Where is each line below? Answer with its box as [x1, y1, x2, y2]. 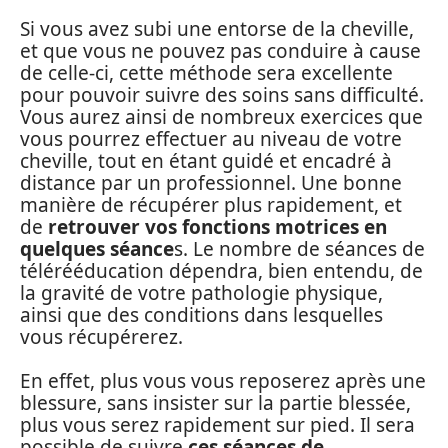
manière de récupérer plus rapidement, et [20, 191, 402, 218]
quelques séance [20, 235, 174, 262]
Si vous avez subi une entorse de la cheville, [20, 15, 414, 42]
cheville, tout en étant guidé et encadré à [20, 147, 392, 174]
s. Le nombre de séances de [174, 235, 425, 262]
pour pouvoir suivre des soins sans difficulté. [20, 81, 424, 108]
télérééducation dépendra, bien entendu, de [20, 257, 423, 284]
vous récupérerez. [20, 323, 183, 350]
